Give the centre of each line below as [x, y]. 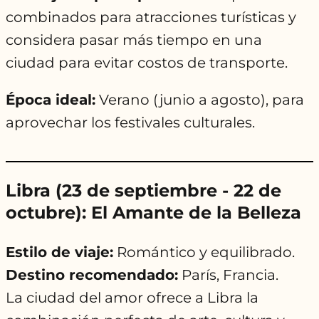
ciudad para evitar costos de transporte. [147, 63]
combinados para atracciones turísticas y [151, 17]
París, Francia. [228, 275]
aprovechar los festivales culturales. [130, 123]
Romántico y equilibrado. [204, 252]
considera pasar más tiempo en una [134, 40]
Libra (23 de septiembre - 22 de [143, 191]
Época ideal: [51, 100]
